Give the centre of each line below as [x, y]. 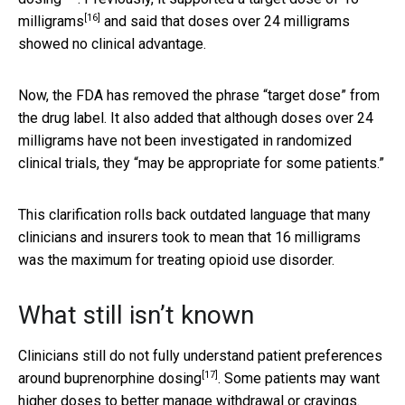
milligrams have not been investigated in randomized [185, 140]
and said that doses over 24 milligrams [225, 21]
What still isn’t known [136, 315]
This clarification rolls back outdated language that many [194, 214]
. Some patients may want [299, 378]
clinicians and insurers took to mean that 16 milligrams [189, 237]
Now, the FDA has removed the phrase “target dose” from [199, 95]
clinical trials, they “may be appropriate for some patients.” [201, 163]
